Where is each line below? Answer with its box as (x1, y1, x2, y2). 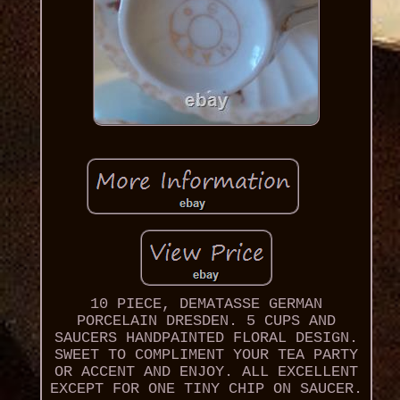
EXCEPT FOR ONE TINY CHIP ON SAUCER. (49, 380, 362, 398)
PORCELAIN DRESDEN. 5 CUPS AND (76, 312, 336, 330)
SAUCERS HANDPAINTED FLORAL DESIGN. (54, 329, 358, 347)
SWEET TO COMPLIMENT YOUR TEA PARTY (54, 346, 358, 364)
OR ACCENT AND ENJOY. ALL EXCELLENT (54, 363, 358, 381)
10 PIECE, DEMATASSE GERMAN (89, 296, 322, 313)
